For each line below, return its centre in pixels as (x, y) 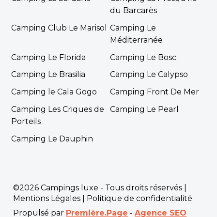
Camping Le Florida (48, 57)
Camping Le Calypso (149, 75)
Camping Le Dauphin (52, 139)
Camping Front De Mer (155, 92)
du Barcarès (133, 11)
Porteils (26, 122)
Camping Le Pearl (144, 109)
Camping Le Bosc (143, 57)
